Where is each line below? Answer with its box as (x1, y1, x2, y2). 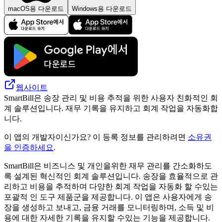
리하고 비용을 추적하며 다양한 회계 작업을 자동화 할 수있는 (4, 182, 218, 191)
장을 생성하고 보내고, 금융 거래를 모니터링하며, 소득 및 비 (4, 203, 214, 212)
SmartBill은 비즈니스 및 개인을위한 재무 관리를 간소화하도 (4, 161, 212, 170)
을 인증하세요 (4, 143, 54, 152)
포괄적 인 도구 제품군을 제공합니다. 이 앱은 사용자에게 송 (4, 192, 212, 201)
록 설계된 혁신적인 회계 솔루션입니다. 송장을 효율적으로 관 (4, 171, 218, 180)
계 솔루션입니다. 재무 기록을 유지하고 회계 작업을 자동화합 (4, 104, 218, 112)
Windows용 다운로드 (72, 4, 132, 12)
